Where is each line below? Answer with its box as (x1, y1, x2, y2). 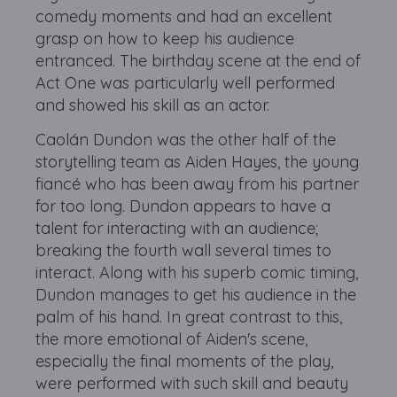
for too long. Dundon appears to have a (35, 196, 331, 216)
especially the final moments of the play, (35, 351, 334, 371)
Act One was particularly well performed (35, 73, 336, 93)
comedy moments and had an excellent (35, 6, 333, 27)
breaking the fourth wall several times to (35, 240, 332, 261)
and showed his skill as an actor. (35, 95, 270, 115)
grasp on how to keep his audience (35, 28, 295, 49)
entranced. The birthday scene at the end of (35, 51, 362, 71)
